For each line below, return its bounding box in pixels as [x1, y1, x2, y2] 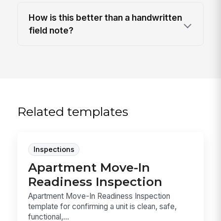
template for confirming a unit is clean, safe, [28, 201, 177, 211]
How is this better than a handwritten [29, 12, 183, 23]
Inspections [33, 145, 74, 154]
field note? [29, 25, 74, 36]
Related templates [17, 104, 129, 119]
